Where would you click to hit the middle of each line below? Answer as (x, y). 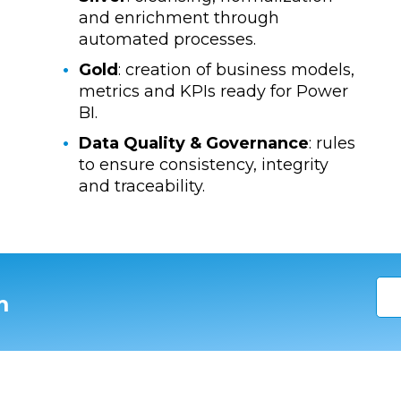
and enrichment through (179, 18)
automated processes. (167, 40)
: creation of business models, (236, 70)
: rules (332, 144)
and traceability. (141, 187)
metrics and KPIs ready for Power (213, 92)
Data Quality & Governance (193, 144)
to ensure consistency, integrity (203, 165)
